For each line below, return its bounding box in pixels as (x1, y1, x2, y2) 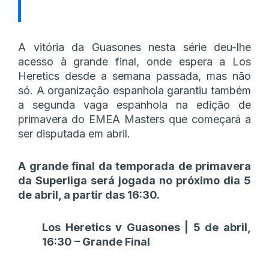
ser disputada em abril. (18, 127, 130, 140)
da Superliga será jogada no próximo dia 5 (18, 174, 251, 187)
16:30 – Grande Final (42, 235, 150, 248)
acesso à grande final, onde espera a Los (18, 55, 251, 68)
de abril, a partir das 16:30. (18, 188, 160, 201)
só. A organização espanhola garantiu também (18, 83, 251, 97)
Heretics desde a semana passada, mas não (18, 69, 251, 82)
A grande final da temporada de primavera (18, 159, 251, 172)
